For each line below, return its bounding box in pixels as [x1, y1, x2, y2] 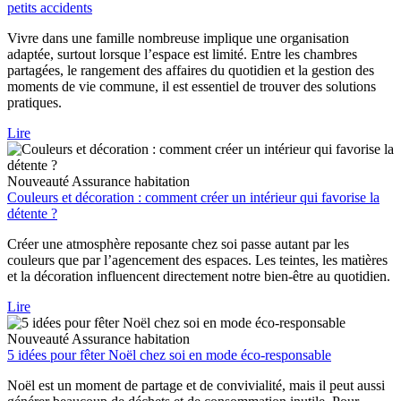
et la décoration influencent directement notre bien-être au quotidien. [7, 269, 390, 285]
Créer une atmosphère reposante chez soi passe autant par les [7, 236, 349, 252]
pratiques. [7, 95, 62, 111]
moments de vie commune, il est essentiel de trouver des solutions [7, 79, 376, 95]
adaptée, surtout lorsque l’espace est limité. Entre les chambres [7, 47, 357, 63]
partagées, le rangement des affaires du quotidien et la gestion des [7, 63, 374, 79]
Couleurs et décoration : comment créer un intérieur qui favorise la [7, 190, 380, 206]
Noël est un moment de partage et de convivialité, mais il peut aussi [7, 378, 385, 394]
